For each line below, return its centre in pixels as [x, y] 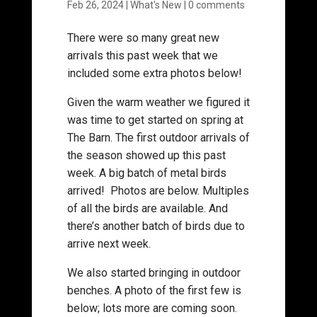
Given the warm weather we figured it [158, 102]
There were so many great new [143, 38]
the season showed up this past [146, 155]
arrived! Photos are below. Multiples [158, 191]
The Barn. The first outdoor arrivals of [158, 138]
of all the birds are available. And [147, 208]
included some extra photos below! [156, 73]
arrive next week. [109, 244]
